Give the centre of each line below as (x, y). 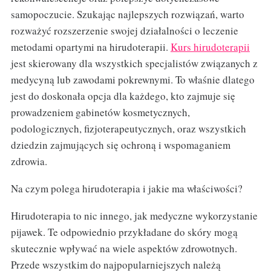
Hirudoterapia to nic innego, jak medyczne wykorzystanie (134, 216)
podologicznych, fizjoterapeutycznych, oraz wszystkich (128, 129)
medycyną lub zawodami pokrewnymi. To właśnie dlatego (132, 80)
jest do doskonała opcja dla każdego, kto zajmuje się (123, 96)
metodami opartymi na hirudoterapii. (90, 47)
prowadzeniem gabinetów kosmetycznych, (100, 113)
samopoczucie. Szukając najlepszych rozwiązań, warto (127, 15)
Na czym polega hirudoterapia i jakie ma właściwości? (126, 189)
